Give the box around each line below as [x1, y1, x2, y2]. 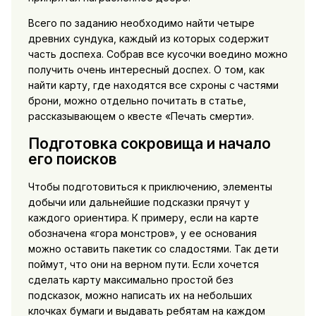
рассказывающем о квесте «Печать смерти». [28, 109, 254, 122]
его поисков [28, 150, 117, 169]
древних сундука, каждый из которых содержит [28, 32, 269, 44]
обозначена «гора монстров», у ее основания [28, 227, 257, 240]
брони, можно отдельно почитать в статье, [28, 94, 246, 107]
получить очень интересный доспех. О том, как [28, 63, 265, 75]
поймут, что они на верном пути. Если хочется [28, 258, 259, 271]
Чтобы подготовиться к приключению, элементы [28, 181, 272, 193]
